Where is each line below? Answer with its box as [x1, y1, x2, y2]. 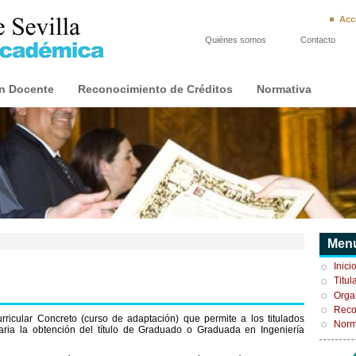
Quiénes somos [205, 35, 266, 45]
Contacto [300, 35, 335, 45]
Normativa [257, 83, 311, 96]
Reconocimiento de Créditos [78, 83, 233, 96]
